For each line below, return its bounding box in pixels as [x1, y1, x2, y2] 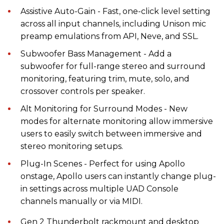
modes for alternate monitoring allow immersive [20, 116, 213, 126]
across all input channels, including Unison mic [20, 18, 206, 28]
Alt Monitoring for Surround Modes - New [20, 103, 187, 113]
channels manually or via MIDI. [20, 196, 142, 206]
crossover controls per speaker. [20, 86, 145, 96]
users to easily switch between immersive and [20, 128, 202, 138]
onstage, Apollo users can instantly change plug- [20, 171, 216, 181]
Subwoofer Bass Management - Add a [20, 48, 171, 58]
